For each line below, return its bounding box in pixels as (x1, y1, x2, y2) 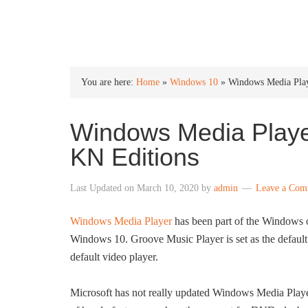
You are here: (81, 77, 136, 87)
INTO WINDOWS (70, 12, 215, 31)
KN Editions (70, 143, 199, 171)
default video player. (70, 251, 158, 263)
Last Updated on (70, 183, 137, 193)
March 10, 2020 (137, 183, 199, 193)
